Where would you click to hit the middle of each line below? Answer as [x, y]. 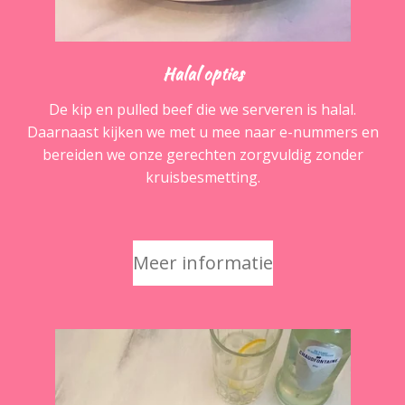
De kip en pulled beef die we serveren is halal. [202, 110]
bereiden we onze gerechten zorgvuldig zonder [202, 155]
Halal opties [202, 74]
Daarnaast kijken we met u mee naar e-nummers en [202, 132]
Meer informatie [202, 263]
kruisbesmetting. [202, 178]
